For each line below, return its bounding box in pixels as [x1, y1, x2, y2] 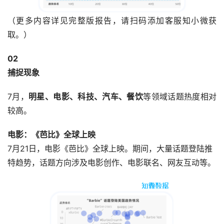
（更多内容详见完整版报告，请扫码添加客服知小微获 [7, 15, 216, 26]
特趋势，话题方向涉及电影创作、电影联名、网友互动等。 [7, 157, 215, 168]
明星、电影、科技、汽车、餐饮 [28, 91, 143, 102]
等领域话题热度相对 [143, 91, 217, 102]
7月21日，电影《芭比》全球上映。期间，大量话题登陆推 [7, 143, 212, 154]
